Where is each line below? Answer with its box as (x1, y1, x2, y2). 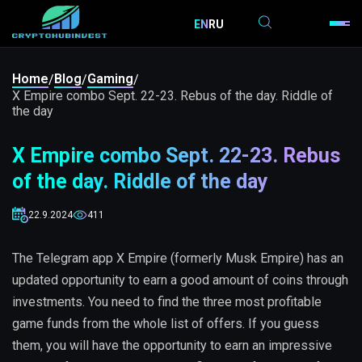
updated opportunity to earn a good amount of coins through (12, 272, 348, 288)
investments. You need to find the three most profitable (12, 294, 322, 309)
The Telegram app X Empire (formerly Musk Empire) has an (12, 250, 343, 266)
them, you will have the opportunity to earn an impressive (12, 338, 332, 353)
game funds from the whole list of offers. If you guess (12, 316, 319, 331)
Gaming (87, 71, 133, 86)
